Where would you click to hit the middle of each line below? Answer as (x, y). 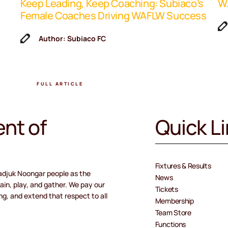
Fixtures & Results (183, 165)
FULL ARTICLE (60, 84)
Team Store (173, 212)
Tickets (166, 189)
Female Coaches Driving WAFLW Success (113, 15)
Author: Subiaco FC (72, 38)
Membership (174, 201)
